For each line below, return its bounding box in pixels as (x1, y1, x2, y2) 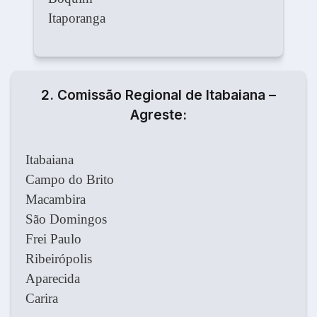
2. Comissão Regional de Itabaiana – (41, 86, 276, 104)
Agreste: (130, 106, 187, 124)
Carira (25, 291, 58, 306)
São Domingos (25, 212, 107, 227)
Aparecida (25, 271, 80, 287)
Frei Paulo (25, 231, 81, 247)
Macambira (25, 192, 86, 207)
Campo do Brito (25, 172, 114, 188)
